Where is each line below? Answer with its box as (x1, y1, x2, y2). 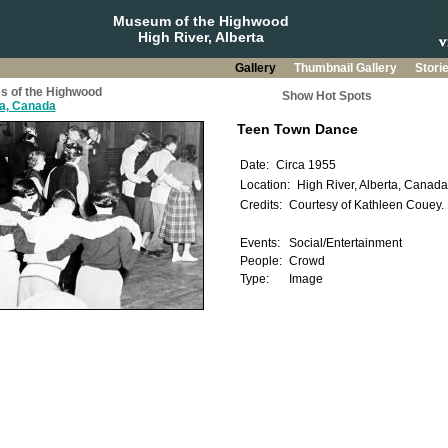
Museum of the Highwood (112, 13, 289, 29)
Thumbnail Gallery (293, 61, 400, 75)
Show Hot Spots (281, 89, 372, 103)
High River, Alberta (137, 29, 264, 45)
